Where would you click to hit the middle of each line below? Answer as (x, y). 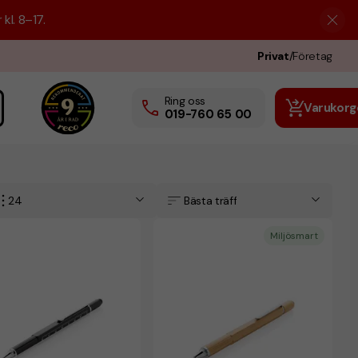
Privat (273, 56)
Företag (312, 56)
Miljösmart (294, 236)
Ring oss (185, 101)
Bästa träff (211, 201)
